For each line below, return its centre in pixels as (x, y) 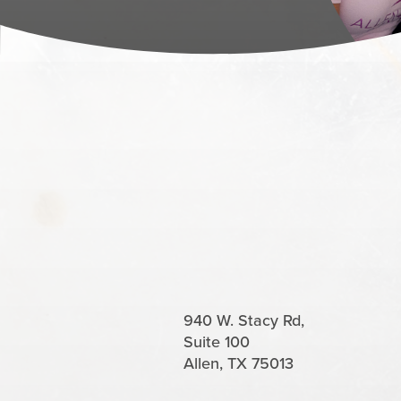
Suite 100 (217, 341)
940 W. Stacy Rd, (244, 320)
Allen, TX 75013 (239, 363)
